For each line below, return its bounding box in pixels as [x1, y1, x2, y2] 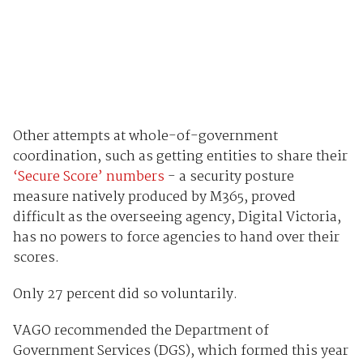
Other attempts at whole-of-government [12, 125, 278, 147]
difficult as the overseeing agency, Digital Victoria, [12, 206, 341, 228]
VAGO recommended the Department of [12, 319, 269, 342]
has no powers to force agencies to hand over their [12, 226, 340, 249]
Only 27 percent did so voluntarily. [12, 283, 237, 305]
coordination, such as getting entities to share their [12, 145, 348, 168]
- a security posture [164, 165, 294, 188]
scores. [12, 246, 62, 269]
